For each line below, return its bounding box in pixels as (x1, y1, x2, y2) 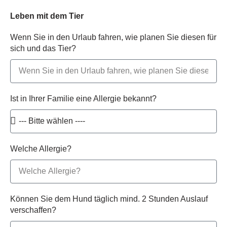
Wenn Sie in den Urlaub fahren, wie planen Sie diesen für (10, 32, 216, 42)
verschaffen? (10, 205, 56, 214)
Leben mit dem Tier (10, 11, 84, 20)
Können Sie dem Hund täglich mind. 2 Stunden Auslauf (10, 194, 208, 203)
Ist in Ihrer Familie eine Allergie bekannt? (10, 94, 157, 103)
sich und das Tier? (10, 44, 76, 53)
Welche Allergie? (10, 144, 71, 153)
